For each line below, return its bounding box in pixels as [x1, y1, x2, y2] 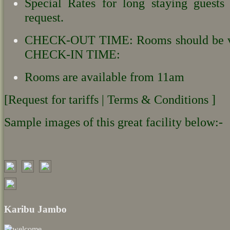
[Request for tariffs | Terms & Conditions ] [4, 92, 216, 106]
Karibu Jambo [4, 204, 67, 215]
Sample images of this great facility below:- [4, 114, 223, 129]
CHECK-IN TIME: [25, 47, 120, 61]
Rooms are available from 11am [25, 69, 184, 84]
